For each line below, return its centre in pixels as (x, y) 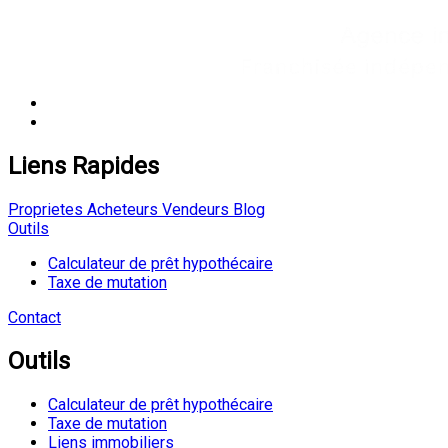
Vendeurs (193, 210)
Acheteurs (120, 210)
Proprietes (45, 210)
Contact (34, 318)
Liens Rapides (83, 166)
